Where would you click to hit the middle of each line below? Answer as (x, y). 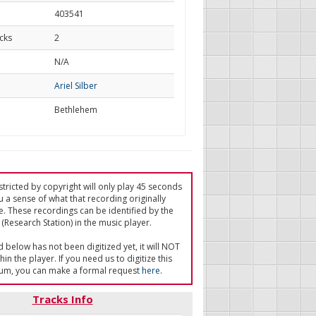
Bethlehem (75, 110)
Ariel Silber (75, 86)
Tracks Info (62, 299)
